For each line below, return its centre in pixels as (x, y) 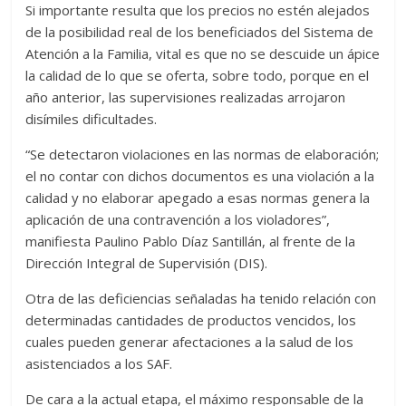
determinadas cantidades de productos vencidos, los (191, 320)
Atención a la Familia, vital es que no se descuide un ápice (203, 53)
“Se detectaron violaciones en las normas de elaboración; (203, 154)
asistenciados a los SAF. (99, 363)
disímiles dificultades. (92, 119)
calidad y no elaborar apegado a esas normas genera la (198, 198)
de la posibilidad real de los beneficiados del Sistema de (200, 32)
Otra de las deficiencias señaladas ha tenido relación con (201, 298)
